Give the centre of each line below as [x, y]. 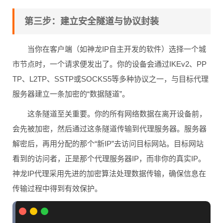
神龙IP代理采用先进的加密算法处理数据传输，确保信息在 [109, 173]
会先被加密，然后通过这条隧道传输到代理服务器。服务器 [110, 129]
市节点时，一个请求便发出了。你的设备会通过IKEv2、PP [110, 64]
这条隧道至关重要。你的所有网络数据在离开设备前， [117, 114]
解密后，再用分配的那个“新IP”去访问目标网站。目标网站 [108, 144]
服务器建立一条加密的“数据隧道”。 [71, 94]
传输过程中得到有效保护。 [57, 188]
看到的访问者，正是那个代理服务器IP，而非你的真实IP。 [109, 159]
